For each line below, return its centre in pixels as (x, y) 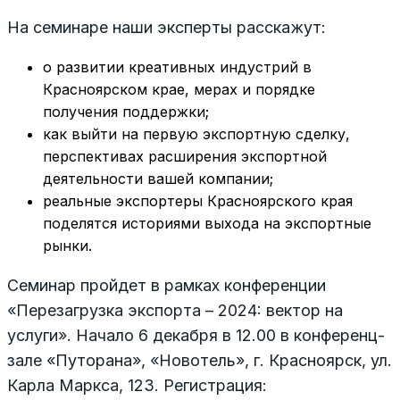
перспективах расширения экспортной (185, 157)
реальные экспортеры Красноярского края (198, 201)
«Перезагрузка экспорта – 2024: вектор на (175, 311)
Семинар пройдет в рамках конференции (167, 286)
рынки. (67, 246)
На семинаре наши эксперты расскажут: (167, 28)
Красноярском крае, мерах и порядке (179, 90)
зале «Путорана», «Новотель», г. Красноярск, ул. (200, 361)
